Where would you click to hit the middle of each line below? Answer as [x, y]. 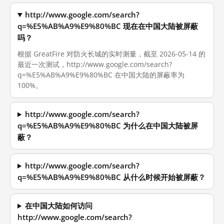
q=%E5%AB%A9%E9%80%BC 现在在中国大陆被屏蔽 [108, 26]
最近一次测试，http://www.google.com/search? [95, 64]
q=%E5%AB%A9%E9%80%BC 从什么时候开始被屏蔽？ [111, 177]
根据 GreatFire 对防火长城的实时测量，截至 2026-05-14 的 [111, 54]
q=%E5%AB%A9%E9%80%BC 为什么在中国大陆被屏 [108, 126]
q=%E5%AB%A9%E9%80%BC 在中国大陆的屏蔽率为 [101, 75]
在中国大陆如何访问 [59, 206]
